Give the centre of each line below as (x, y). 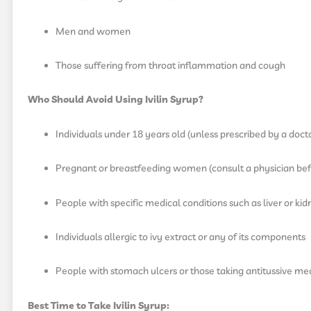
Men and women (93, 32)
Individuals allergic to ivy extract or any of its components (180, 237)
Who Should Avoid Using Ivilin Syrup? (116, 100)
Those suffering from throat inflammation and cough (170, 66)
